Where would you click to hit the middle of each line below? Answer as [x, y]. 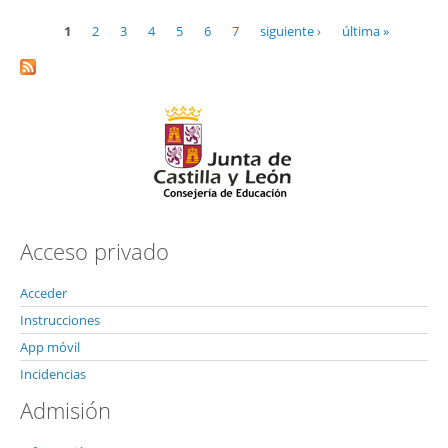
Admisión [65, 410]
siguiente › [290, 30]
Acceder [43, 293]
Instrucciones [60, 320]
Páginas [58, 44]
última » [365, 30]
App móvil [50, 347]
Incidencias [53, 374]
